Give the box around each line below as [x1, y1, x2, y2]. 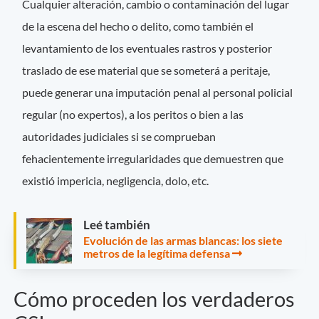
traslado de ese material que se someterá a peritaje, [22, 63, 271, 77]
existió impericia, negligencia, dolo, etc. [22, 173, 214, 187]
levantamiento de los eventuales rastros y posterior [22, 41, 273, 55]
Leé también [83, 217, 150, 233]
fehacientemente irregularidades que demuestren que [22, 151, 284, 165]
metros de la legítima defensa [83, 246, 230, 261]
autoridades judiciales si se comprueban [22, 129, 216, 143]
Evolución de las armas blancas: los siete [83, 234, 283, 248]
